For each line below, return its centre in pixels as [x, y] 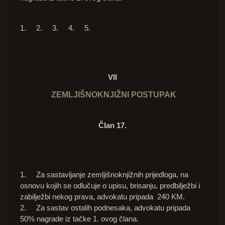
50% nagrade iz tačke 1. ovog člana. [79, 219]
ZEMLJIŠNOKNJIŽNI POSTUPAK [113, 95]
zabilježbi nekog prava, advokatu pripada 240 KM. [102, 197]
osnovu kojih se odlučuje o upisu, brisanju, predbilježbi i [110, 186]
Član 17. [113, 126]
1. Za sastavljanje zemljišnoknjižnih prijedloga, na [104, 175]
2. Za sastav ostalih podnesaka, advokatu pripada [105, 208]
